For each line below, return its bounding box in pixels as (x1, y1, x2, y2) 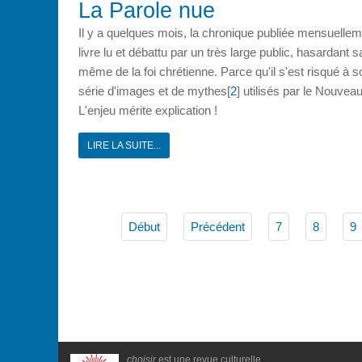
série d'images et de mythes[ (78, 83, 230, 98)
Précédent (191, 219, 245, 234)
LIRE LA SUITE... (87, 139, 161, 151)
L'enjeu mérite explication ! (78, 103, 217, 117)
